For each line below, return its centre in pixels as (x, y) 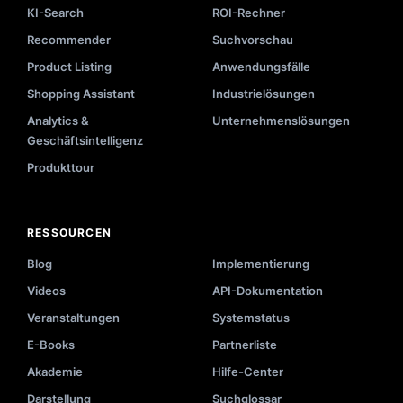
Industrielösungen (264, 94)
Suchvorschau (253, 40)
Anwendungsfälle (261, 67)
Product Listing (69, 67)
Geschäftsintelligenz (85, 141)
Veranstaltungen (73, 318)
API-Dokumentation (268, 291)
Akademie (55, 372)
